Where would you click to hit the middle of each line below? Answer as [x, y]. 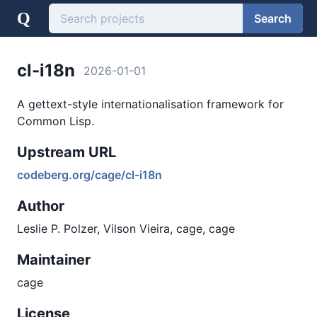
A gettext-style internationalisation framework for [150, 104]
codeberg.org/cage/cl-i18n [90, 175]
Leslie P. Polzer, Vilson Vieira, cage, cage [126, 229]
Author [41, 206]
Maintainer [54, 260]
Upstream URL [67, 152]
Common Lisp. [56, 121]
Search [273, 18]
